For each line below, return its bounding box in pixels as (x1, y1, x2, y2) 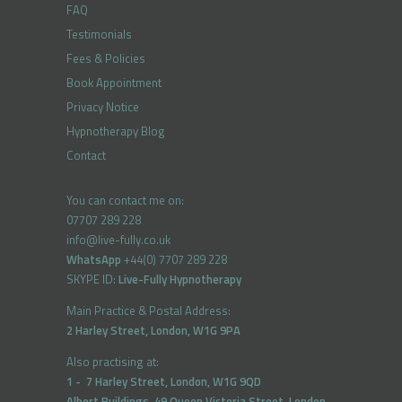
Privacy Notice (66, 98, 139, 117)
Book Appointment (66, 74, 162, 92)
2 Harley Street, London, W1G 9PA (66, 321, 240, 340)
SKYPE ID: (66, 270, 118, 289)
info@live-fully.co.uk (66, 231, 170, 249)
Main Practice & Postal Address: (66, 301, 231, 320)
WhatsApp (66, 250, 121, 269)
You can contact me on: (66, 191, 184, 210)
